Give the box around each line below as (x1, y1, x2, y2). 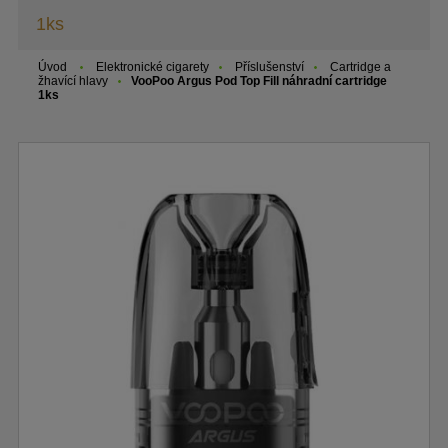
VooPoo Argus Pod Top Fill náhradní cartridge (131, 73, 387, 88)
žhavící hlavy (38, 73, 108, 88)
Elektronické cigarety (96, 59, 209, 74)
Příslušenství (235, 59, 304, 74)
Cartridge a (330, 59, 391, 74)
